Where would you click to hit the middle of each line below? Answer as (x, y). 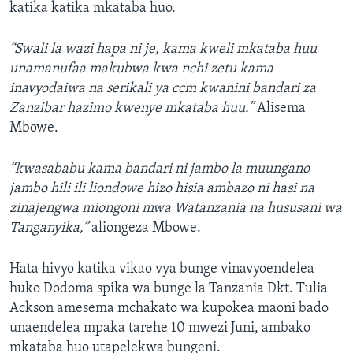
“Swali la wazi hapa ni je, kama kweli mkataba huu (163, 50)
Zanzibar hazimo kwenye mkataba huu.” (132, 109)
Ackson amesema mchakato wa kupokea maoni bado (169, 309)
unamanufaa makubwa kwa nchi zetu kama (141, 69)
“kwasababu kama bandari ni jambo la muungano (160, 169)
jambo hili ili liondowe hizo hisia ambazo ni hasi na (162, 189)
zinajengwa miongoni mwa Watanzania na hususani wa (176, 209)
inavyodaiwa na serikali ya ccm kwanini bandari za (163, 89)
